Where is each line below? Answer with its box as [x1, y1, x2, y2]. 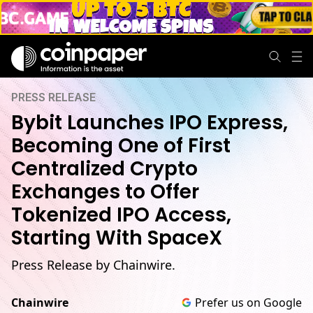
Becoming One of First [11, 132, 231, 159]
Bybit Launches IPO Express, [11, 109, 288, 136]
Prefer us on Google [195, 295, 302, 310]
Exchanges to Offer [11, 178, 199, 205]
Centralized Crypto [11, 155, 198, 182]
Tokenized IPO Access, [11, 201, 231, 228]
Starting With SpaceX [11, 224, 222, 252]
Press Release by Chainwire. [11, 256, 175, 273]
